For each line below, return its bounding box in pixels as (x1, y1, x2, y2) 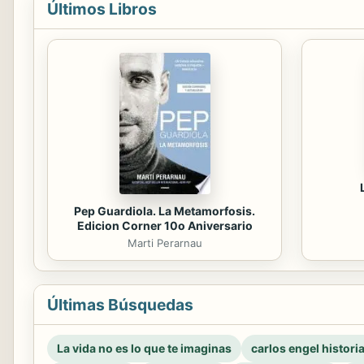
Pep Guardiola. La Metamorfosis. (74, 203, 255, 218)
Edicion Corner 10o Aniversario (76, 218, 253, 232)
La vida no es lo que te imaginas (57, 340, 232, 355)
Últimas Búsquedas (47, 294, 193, 314)
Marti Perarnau (127, 236, 202, 249)
